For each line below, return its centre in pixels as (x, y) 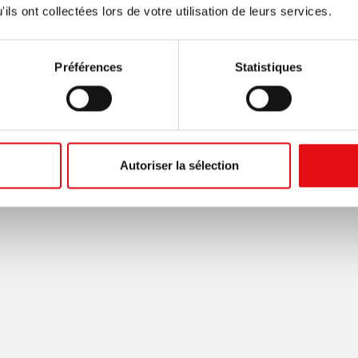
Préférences (89, 67)
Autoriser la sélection (179, 165)
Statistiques (268, 67)
